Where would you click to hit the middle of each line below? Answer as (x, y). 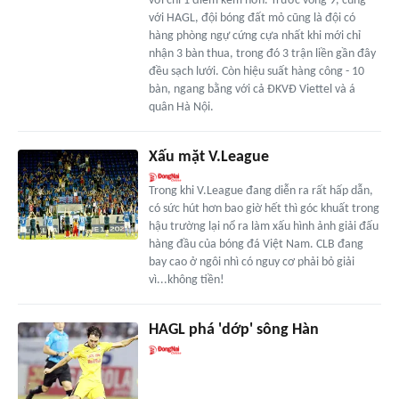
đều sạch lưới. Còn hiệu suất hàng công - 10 (256, 72)
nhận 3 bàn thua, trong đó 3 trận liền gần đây (262, 54)
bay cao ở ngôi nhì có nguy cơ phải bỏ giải (251, 263)
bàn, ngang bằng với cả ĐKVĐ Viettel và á (252, 90)
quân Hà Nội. (181, 108)
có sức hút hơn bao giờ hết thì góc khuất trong (264, 209)
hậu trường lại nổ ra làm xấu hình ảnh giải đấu (263, 227)
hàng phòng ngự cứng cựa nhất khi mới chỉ (254, 37)
